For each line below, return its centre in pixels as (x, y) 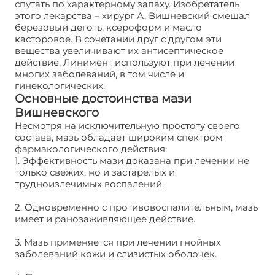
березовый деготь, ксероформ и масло (108, 27)
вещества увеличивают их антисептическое (119, 51)
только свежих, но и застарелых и (95, 172)
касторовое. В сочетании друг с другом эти (118, 39)
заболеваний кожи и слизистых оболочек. (116, 254)
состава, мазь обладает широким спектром (119, 137)
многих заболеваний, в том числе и (99, 74)
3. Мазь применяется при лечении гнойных (118, 242)
